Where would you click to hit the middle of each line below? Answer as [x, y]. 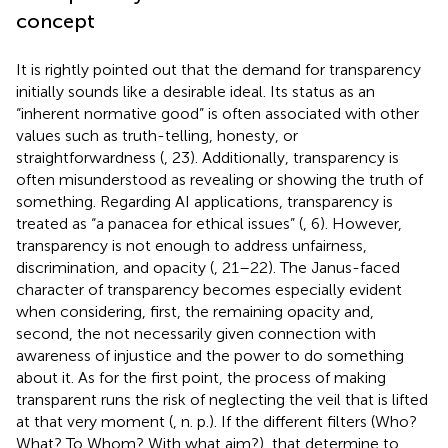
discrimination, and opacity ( [115, 267]
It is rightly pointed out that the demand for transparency [218, 69]
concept [55, 20]
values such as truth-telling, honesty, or [157, 135]
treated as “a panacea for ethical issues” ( [159, 223]
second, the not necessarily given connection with [196, 333]
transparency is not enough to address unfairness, [191, 245]
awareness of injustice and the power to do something [210, 355]
